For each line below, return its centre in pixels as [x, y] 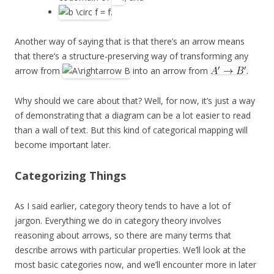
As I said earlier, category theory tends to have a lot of [123, 206]
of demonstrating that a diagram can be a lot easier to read [133, 115]
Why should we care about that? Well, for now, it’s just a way [135, 100]
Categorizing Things [70, 175]
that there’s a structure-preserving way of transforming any [131, 56]
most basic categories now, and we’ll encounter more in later [135, 264]
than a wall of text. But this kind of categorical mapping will [131, 130]
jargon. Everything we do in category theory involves [118, 220]
